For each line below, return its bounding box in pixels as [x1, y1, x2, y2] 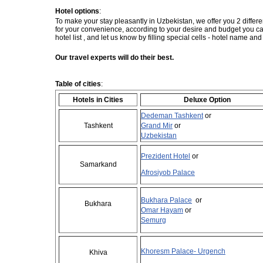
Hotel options [55, 7, 99, 15]
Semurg [141, 216, 166, 224]
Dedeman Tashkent [141, 112, 203, 120]
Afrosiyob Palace [141, 168, 195, 177]
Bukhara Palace [141, 196, 192, 204]
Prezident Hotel [141, 152, 190, 160]
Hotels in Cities [73, 96, 123, 104]
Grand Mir [141, 122, 173, 130]
